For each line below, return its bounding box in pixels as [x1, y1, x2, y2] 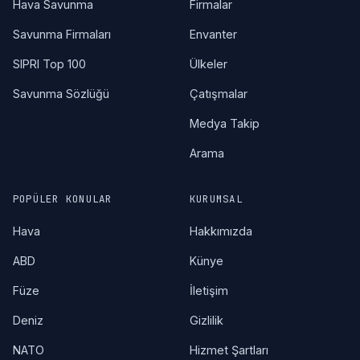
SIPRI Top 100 [13, 56, 86, 71]
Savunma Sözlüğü [13, 86, 109, 100]
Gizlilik [190, 313, 223, 327]
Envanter [190, 27, 237, 41]
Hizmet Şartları [190, 342, 268, 357]
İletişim [190, 283, 228, 297]
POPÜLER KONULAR [13, 191, 112, 206]
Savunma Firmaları [13, 27, 111, 41]
